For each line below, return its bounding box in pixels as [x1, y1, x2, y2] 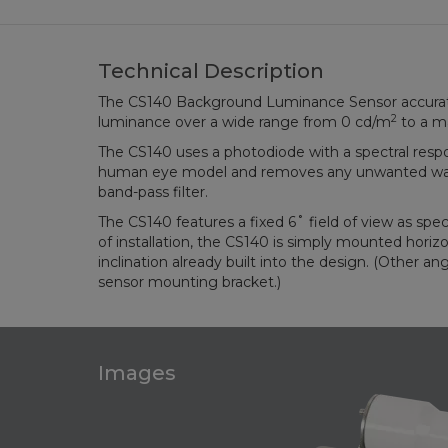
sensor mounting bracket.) [97, 273, 281, 291]
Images [97, 361, 176, 385]
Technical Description [97, 59, 324, 83]
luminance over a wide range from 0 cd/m [97, 113, 391, 131]
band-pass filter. [97, 183, 208, 201]
